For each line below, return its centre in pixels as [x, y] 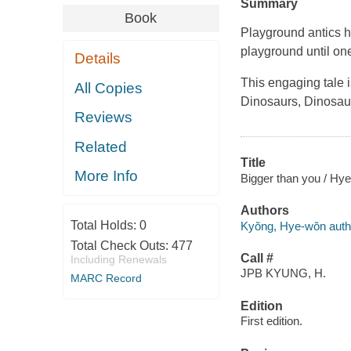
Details [98, 59]
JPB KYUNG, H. [283, 273]
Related [101, 147]
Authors [264, 211]
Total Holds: [105, 225]
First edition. [271, 321]
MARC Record [106, 278]
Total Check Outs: [121, 245]
